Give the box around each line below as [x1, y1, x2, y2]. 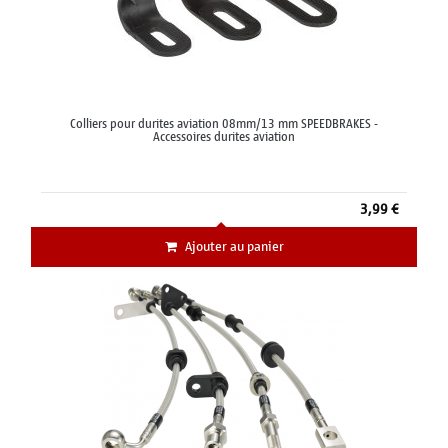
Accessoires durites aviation [153, 126, 295, 149]
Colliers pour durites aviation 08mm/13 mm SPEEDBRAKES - [70, 113, 378, 136]
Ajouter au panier [184, 235, 284, 259]
